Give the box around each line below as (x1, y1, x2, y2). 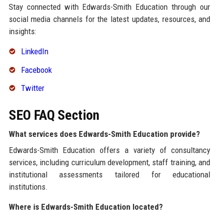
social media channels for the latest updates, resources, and (8, 14, 211, 24)
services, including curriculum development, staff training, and (8, 157, 211, 168)
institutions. (8, 182, 48, 192)
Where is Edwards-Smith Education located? (8, 202, 163, 212)
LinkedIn (21, 46, 48, 56)
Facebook (21, 65, 52, 75)
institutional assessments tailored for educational (8, 170, 211, 180)
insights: (8, 26, 36, 36)
